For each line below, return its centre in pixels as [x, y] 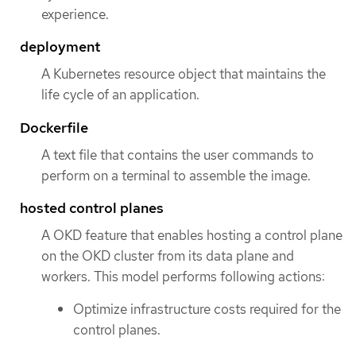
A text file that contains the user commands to [178, 155]
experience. [75, 15]
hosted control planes [92, 207]
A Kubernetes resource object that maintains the [184, 74]
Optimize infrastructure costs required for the [207, 310]
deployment [60, 47]
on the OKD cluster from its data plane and [168, 255]
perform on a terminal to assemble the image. [176, 175]
